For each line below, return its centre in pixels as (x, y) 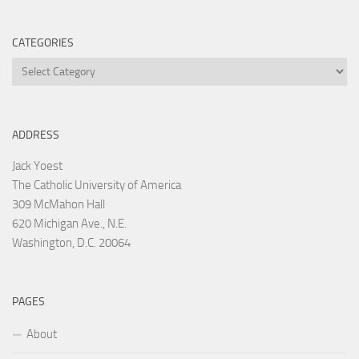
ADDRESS (36, 135)
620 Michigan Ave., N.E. (69, 224)
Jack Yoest (37, 166)
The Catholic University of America (97, 186)
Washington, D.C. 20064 (71, 243)
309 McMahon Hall (58, 205)
